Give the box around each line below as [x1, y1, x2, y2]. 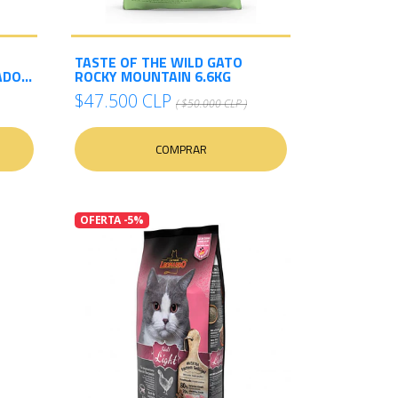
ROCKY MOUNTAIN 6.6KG [75, 66, 231, 87]
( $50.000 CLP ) [176, 96, 247, 111]
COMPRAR [155, 140, 207, 158]
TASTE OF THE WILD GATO [75, 52, 243, 73]
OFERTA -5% [80, 212, 144, 228]
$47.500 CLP [75, 89, 171, 113]
